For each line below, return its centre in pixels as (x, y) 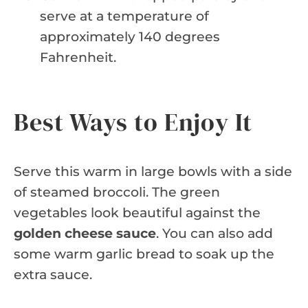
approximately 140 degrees (130, 36)
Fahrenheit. (78, 57)
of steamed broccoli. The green (117, 192)
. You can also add (214, 233)
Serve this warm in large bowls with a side (153, 171)
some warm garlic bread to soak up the (144, 254)
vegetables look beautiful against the (137, 212)
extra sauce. (53, 274)
